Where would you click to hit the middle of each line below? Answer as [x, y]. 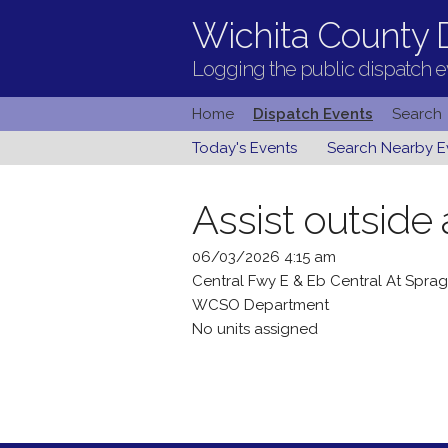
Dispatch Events [313, 114]
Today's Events [244, 148]
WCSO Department [260, 305]
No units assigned [255, 329]
